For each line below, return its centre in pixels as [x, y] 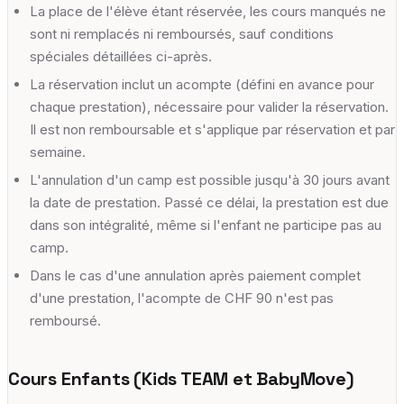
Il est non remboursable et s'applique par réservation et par [212, 129]
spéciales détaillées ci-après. [121, 56]
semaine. [58, 151]
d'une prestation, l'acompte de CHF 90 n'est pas [182, 298]
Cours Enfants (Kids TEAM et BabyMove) [181, 378]
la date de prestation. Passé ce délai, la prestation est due [209, 202]
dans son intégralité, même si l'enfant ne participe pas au [206, 225]
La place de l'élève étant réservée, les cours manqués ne [208, 11]
